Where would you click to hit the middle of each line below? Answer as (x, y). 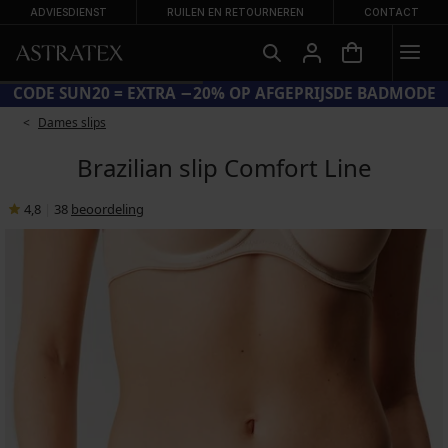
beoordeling (107, 209)
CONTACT (391, 12)
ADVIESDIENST (68, 12)
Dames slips (72, 122)
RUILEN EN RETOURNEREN (235, 12)
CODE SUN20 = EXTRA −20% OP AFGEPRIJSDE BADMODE (224, 93)
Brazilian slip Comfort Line (224, 167)
